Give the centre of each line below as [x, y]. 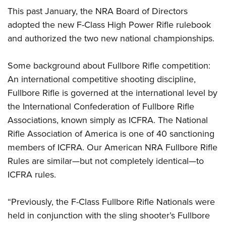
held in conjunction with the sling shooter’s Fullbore [109, 216]
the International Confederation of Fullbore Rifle [101, 107]
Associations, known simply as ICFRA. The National [108, 120]
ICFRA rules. [32, 175]
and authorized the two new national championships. [111, 39]
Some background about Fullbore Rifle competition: [109, 66]
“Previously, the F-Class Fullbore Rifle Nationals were [111, 202]
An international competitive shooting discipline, [102, 79]
